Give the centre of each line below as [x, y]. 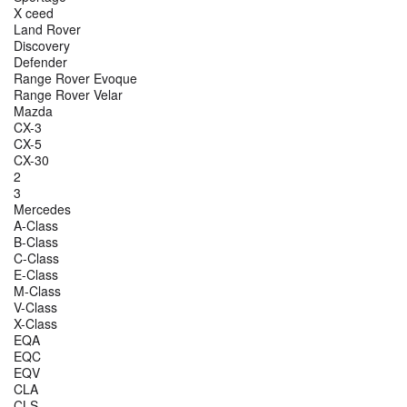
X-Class [35, 324]
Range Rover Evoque [75, 79]
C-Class [36, 258]
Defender [40, 62]
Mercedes [42, 209]
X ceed [34, 13]
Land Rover [47, 30]
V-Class [35, 308]
